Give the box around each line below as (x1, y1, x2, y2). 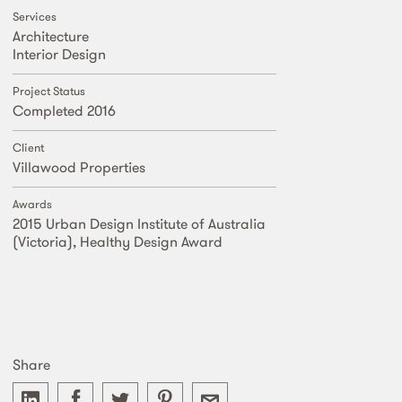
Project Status (13, 83, 85, 99)
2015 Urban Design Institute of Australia (13, 214, 266, 232)
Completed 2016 (13, 101, 116, 119)
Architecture (13, 27, 89, 45)
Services (13, 9, 57, 24)
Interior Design (13, 45, 106, 63)
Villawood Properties (13, 158, 145, 176)
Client (13, 140, 44, 155)
